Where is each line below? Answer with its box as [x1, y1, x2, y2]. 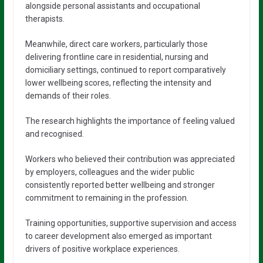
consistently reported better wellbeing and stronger [25, 180, 215, 190]
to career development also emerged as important [25, 231, 212, 241]
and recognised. [25, 129, 84, 139]
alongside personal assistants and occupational [25, 1, 200, 11]
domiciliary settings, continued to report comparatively [25, 65, 226, 75]
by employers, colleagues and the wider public [25, 167, 194, 177]
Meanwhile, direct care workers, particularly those [25, 39, 208, 49]
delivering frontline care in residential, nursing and [25, 52, 208, 62]
